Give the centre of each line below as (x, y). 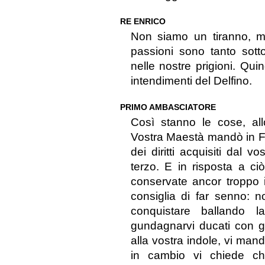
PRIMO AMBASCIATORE (168, 107)
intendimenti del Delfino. (191, 81)
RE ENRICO (143, 22)
